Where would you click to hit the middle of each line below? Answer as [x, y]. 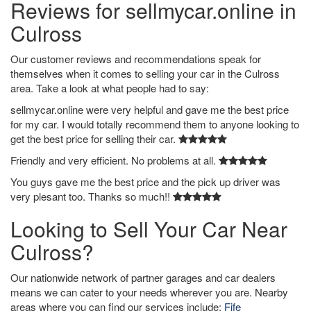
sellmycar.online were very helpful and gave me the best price [150, 109]
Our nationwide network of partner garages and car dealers [143, 277]
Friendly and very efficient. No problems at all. [115, 160]
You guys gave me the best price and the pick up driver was [145, 182]
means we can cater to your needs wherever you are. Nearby [149, 292]
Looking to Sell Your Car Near [149, 229]
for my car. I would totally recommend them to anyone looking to [155, 124]
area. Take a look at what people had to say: [110, 88]
